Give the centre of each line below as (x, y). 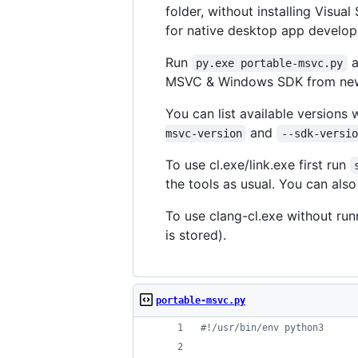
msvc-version (204, 133)
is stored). (196, 235)
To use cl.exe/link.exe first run (258, 165)
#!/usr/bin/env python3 (262, 328)
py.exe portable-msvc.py (270, 63)
